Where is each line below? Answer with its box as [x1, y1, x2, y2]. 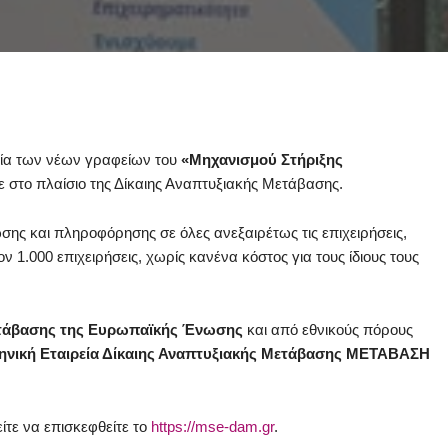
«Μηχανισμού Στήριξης [181, 151, 343, 168]
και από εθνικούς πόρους [243, 321, 413, 338]
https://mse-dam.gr [151, 418, 274, 435]
